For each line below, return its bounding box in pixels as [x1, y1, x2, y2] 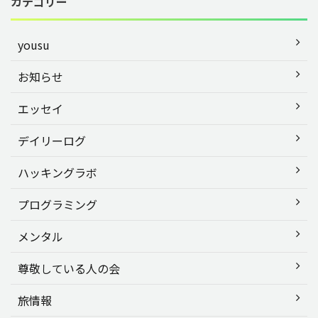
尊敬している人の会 [18, 259, 120, 277]
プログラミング [18, 195, 97, 213]
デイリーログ [18, 131, 86, 149]
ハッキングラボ [18, 163, 97, 181]
